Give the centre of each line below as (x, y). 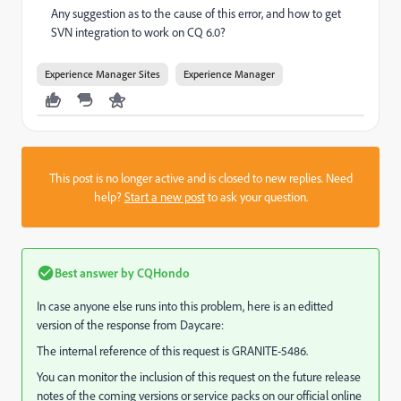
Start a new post (164, 196)
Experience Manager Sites (102, 74)
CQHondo (162, 273)
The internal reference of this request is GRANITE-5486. (172, 350)
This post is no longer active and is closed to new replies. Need (200, 178)
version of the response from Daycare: (130, 324)
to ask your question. (256, 196)
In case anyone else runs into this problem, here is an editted (185, 306)
